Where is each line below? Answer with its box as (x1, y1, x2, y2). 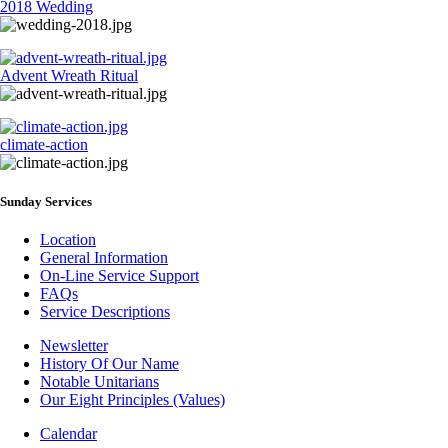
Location (40, 231, 96, 249)
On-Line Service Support (40, 267, 199, 285)
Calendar (40, 425, 97, 443)
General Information (40, 249, 168, 267)
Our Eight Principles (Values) (40, 391, 225, 409)
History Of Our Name (40, 355, 179, 373)
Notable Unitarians (40, 373, 159, 391)
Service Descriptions (40, 303, 170, 321)
